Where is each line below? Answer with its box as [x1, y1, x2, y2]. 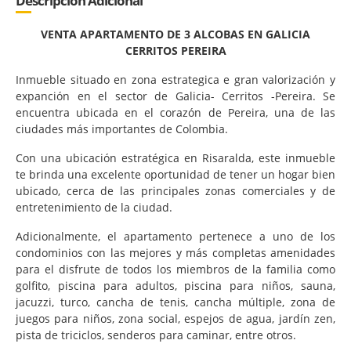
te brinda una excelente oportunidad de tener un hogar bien [16, 166, 335, 182]
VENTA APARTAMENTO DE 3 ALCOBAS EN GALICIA [41, 26, 310, 42]
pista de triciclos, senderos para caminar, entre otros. [16, 327, 299, 342]
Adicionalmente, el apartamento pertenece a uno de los [16, 228, 335, 244]
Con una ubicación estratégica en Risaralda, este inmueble [16, 150, 335, 165]
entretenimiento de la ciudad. [16, 199, 175, 215]
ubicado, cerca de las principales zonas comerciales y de [16, 183, 335, 198]
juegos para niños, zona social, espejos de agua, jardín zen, [16, 310, 335, 326]
